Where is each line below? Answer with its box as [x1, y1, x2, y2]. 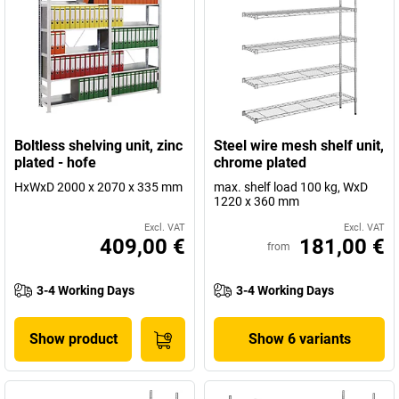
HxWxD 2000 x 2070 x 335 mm [14, 180, 183, 194]
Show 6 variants [248, 330, 351, 347]
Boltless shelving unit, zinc [14, 137, 183, 154]
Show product [28, 330, 118, 347]
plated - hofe [14, 154, 96, 171]
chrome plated [214, 154, 306, 171]
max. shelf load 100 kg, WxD [214, 180, 368, 194]
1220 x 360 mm [214, 194, 299, 208]
